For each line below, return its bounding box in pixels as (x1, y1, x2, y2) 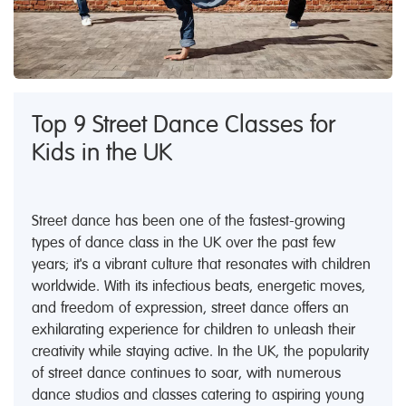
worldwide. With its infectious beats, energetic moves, (32, 277, 365, 295)
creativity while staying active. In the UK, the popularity (32, 343, 369, 361)
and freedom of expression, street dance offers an (32, 299, 349, 317)
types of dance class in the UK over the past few (32, 234, 335, 252)
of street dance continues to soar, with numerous (32, 364, 341, 382)
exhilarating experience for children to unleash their (32, 321, 355, 339)
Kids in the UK (32, 139, 172, 167)
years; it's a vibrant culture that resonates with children (32, 256, 371, 274)
